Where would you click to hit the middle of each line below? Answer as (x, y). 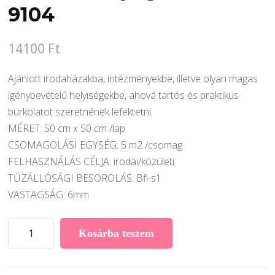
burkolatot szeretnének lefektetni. (81, 112)
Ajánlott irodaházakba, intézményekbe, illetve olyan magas (133, 79)
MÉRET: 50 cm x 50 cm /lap (67, 129)
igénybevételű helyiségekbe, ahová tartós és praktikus (124, 95)
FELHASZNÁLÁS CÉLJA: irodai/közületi (91, 162)
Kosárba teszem (116, 234)
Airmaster (30, 242)
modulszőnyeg (41, 259)
